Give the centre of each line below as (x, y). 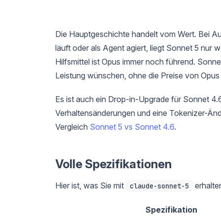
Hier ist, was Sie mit (91, 185)
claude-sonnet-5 (159, 186)
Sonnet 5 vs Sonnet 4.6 (132, 127)
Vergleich (73, 127)
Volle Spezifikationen (113, 164)
